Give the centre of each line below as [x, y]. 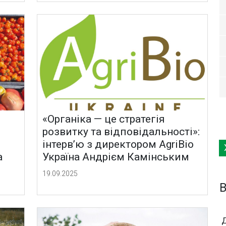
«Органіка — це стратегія [104, 119]
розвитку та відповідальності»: [121, 132]
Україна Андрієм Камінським [116, 157]
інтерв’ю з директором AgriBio [118, 145]
